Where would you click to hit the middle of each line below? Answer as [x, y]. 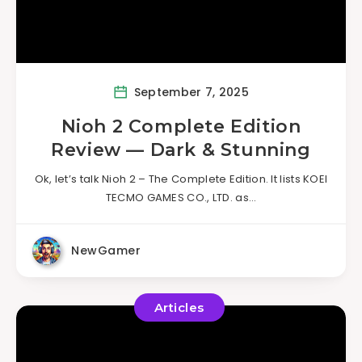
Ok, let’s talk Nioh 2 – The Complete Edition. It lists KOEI [181, 179]
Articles [179, 307]
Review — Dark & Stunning [181, 150]
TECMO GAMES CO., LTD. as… [181, 198]
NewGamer [106, 250]
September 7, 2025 [189, 92]
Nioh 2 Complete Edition [181, 126]
